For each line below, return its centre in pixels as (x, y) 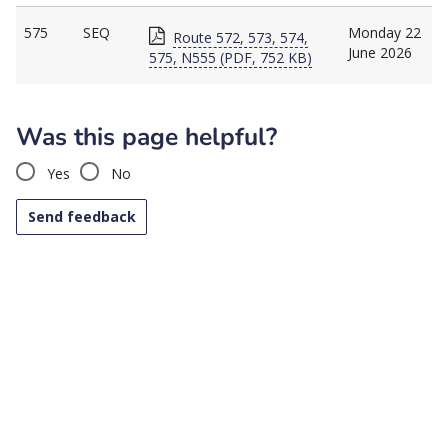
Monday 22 (384, 32)
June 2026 (380, 52)
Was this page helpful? (146, 136)
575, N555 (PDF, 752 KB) (230, 57)
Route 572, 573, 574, (240, 37)
